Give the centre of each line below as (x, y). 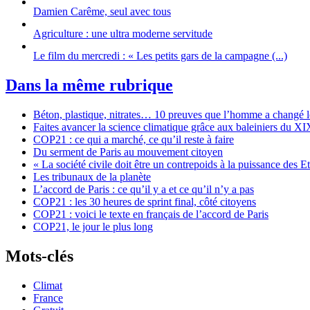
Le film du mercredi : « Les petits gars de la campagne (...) (160, 56)
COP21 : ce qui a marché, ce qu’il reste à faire (134, 139)
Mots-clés (39, 256)
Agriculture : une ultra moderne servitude (123, 34)
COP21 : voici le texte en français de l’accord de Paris (151, 214)
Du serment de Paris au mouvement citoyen (128, 152)
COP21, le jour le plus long (93, 226)
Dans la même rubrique (89, 85)
